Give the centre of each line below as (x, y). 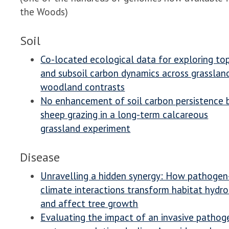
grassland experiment (86, 129)
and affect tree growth (89, 204)
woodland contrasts (83, 87)
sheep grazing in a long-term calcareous (124, 115)
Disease (40, 157)
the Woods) (44, 12)
